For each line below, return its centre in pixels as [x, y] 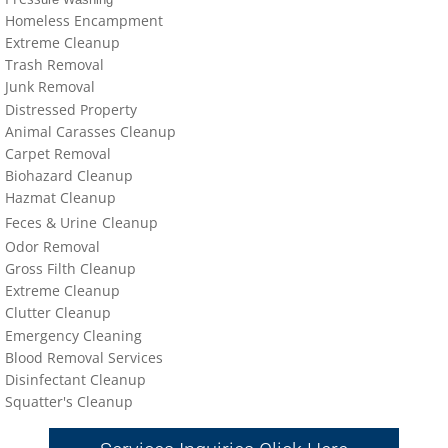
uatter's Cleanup [77, 401]
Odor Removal [52, 246]
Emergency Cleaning [73, 335]
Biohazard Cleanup [69, 175]
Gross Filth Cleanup [70, 268]
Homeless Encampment [84, 20]
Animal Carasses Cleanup [90, 131]
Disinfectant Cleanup [75, 379]
